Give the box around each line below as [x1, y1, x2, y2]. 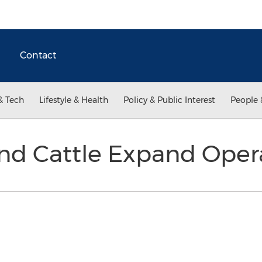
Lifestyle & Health [39, 95, 108, 105]
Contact [20, 50, 56, 61]
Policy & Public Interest [123, 95, 215, 105]
